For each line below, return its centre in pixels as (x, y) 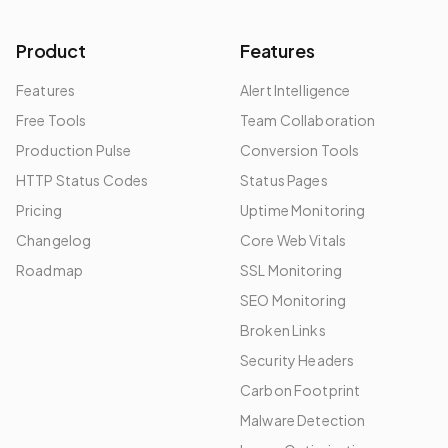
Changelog (54, 240)
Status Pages (284, 180)
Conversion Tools (300, 150)
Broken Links (283, 330)
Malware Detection (303, 420)
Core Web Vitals (293, 240)
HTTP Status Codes (82, 180)
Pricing (39, 210)
